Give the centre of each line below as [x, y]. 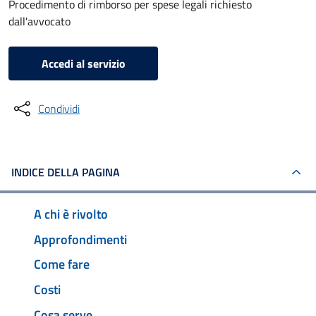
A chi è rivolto [71, 214]
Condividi [59, 109]
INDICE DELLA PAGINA [66, 172]
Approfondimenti [80, 239]
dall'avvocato [39, 21]
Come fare [62, 265]
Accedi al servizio [83, 63]
